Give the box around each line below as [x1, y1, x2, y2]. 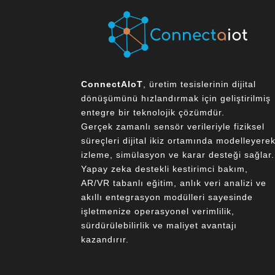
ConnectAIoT [81, 79, 143, 90]
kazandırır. [81, 234, 129, 245]
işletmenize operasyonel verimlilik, [81, 206, 234, 217]
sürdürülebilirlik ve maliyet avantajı [81, 220, 237, 231]
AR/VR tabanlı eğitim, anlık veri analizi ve [81, 178, 266, 188]
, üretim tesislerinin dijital [143, 79, 256, 90]
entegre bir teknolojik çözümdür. [81, 107, 225, 118]
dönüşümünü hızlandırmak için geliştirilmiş [81, 93, 271, 104]
